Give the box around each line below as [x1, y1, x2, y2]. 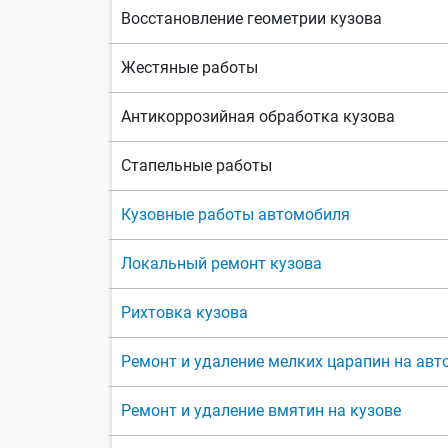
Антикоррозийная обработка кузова [121, 107, 395, 127]
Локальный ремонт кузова [121, 254, 322, 274]
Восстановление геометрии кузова [121, 9, 382, 29]
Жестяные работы [121, 58, 258, 78]
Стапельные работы [121, 156, 272, 176]
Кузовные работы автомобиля [121, 205, 350, 225]
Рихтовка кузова [121, 303, 248, 323]
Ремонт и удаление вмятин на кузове [121, 401, 401, 421]
